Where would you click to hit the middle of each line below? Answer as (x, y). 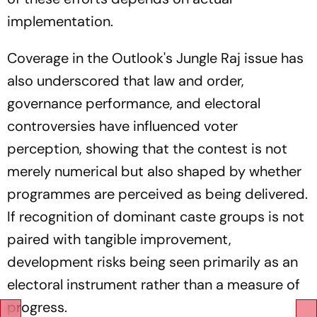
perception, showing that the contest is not (147, 149)
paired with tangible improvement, (119, 239)
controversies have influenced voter (122, 126)
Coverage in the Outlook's (92, 58)
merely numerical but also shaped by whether (154, 171)
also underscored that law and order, (126, 81)
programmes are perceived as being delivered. (157, 194)
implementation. (60, 21)
